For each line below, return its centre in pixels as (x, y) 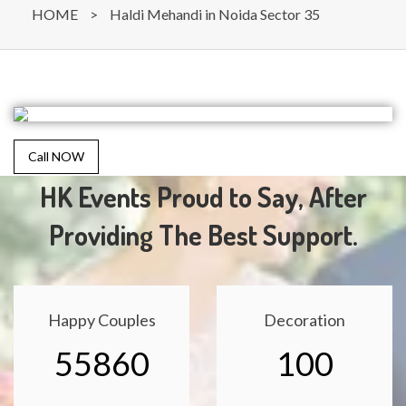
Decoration (304, 320)
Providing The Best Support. (203, 235)
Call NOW (56, 156)
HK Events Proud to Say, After (203, 197)
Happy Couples (101, 320)
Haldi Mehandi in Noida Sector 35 (215, 14)
